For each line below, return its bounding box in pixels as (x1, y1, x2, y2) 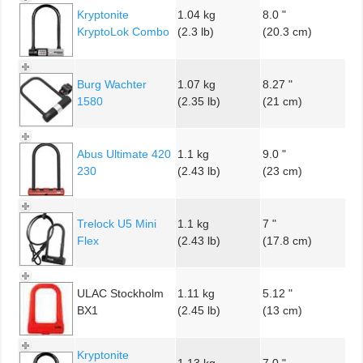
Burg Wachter (77, 77, 147, 91)
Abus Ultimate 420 (77, 147, 171, 160)
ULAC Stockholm (77, 286, 164, 300)
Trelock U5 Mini (77, 216, 156, 230)
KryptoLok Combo (77, 24, 169, 38)
